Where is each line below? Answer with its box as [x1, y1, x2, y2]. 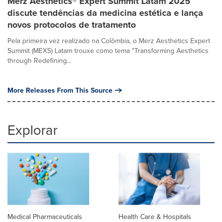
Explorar [7, 120, 57, 139]
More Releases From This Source [7, 85, 112, 95]
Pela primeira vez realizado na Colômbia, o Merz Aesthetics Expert [7, 36, 210, 46]
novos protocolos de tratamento [7, 18, 136, 31]
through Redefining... [7, 55, 71, 65]
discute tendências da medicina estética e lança [7, 6, 203, 19]
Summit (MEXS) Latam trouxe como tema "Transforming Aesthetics [7, 46, 209, 55]
